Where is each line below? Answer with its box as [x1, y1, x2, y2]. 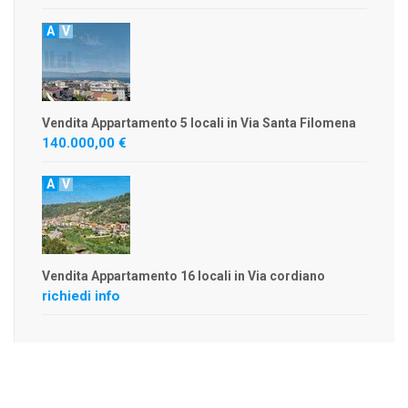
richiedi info [42, 288, 120, 304]
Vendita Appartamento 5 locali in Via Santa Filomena [42, 116, 356, 130]
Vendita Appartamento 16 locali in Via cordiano [42, 269, 325, 283]
